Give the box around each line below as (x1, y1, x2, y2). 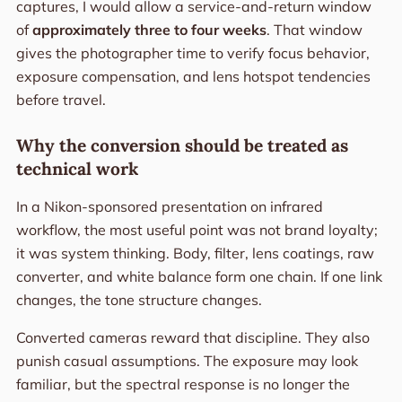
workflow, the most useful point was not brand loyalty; (15, 221, 378, 240)
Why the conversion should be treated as (15, 135, 348, 157)
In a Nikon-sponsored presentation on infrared (15, 197, 323, 216)
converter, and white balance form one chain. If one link (15, 267, 382, 286)
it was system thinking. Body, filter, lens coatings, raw (15, 244, 374, 263)
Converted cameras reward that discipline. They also (15, 328, 370, 347)
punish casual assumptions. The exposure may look (15, 352, 358, 371)
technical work (15, 158, 138, 180)
